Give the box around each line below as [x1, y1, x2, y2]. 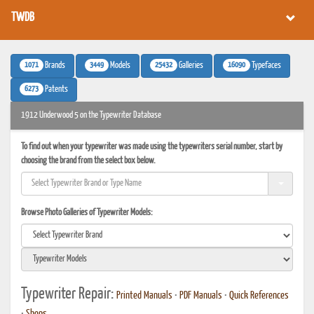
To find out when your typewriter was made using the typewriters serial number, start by [21, 142, 282, 151]
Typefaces [250, 61, 281, 70]
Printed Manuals [116, 291, 172, 301]
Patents [43, 85, 68, 94]
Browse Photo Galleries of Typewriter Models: [21, 208, 153, 217]
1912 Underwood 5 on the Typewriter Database [21, 111, 161, 120]
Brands [43, 61, 65, 70]
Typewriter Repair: [21, 286, 116, 302]
